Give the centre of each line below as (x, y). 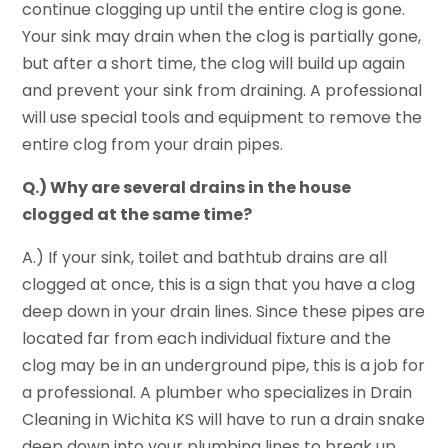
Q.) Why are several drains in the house (187, 187)
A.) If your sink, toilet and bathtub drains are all (205, 257)
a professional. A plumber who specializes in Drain (217, 392)
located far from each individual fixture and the (207, 338)
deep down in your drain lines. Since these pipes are (224, 311)
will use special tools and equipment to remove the (222, 117)
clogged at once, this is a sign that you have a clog (219, 284)
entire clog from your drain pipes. (153, 144)
